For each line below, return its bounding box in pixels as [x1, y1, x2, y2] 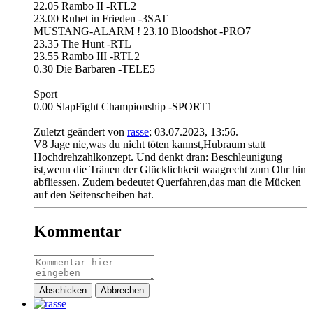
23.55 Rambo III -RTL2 [34, 50, 140, 63]
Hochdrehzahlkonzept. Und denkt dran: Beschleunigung [34, 151, 282, 163]
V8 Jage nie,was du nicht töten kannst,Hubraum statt [34, 138, 265, 151]
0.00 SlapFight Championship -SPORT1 [34, 101, 212, 113]
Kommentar [34, 221, 122, 240]
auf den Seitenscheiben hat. [34, 189, 154, 201]
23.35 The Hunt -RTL [34, 38, 131, 50]
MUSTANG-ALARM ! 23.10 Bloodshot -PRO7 [34, 25, 251, 38]
